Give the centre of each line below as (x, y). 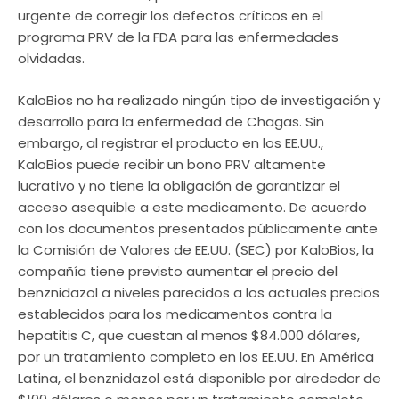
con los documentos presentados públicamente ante (198, 228)
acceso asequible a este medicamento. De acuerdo (192, 207)
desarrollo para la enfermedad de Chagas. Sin (171, 121)
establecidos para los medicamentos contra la (175, 313)
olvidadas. (51, 59)
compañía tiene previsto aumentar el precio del (178, 271)
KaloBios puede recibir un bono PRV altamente (172, 164)
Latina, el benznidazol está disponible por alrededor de (199, 378)
